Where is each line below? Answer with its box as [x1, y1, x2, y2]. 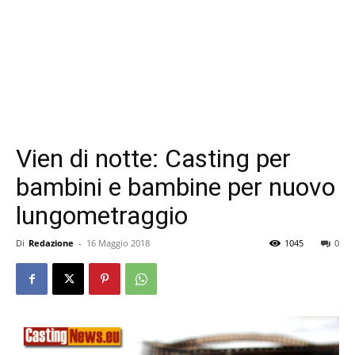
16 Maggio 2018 [86, 237, 150, 249]
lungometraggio [16, 200, 188, 231]
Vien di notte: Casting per [16, 143, 291, 174]
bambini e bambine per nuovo [16, 172, 335, 202]
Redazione [29, 237, 74, 249]
